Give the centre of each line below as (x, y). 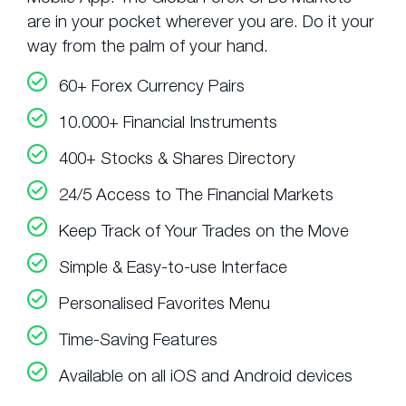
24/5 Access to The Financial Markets (196, 193)
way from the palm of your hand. (148, 45)
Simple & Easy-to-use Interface (173, 266)
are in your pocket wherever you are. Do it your (201, 20)
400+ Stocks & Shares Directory (177, 157)
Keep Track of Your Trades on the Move (204, 230)
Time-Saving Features (138, 338)
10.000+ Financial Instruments (168, 121)
